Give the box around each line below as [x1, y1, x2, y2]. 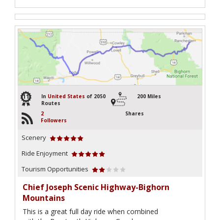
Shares [125, 110, 144, 117]
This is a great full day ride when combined [23, 206, 158, 216]
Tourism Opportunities [22, 164, 88, 173]
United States [48, 92, 85, 100]
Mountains [23, 192, 65, 203]
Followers [41, 116, 67, 124]
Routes [41, 99, 60, 107]
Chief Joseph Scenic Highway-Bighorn [23, 181, 169, 192]
